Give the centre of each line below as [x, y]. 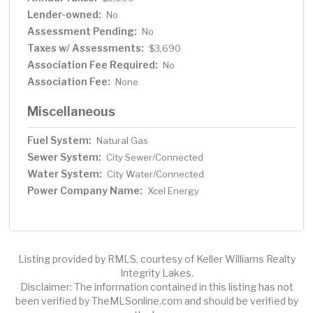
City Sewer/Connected [155, 158]
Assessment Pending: [82, 31]
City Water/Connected [156, 174]
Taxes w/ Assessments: [86, 48]
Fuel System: [60, 140]
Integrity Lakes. [156, 273]
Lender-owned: [65, 15]
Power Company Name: [85, 191]
